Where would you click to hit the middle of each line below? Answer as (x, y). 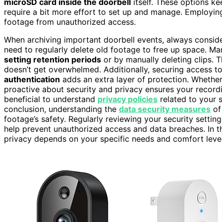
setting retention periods (53, 59)
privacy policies (128, 99)
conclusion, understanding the (61, 109)
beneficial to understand (51, 99)
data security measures (165, 109)
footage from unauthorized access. (70, 22)
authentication (32, 79)
